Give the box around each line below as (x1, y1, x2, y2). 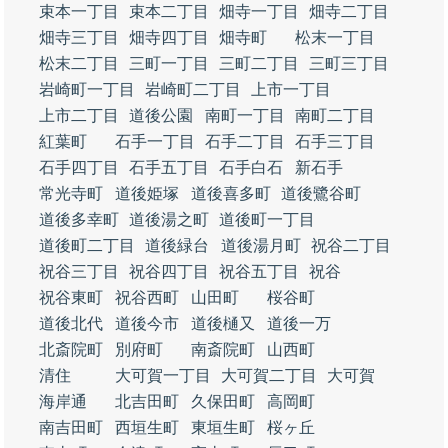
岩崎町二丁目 (145, 81, 241, 98)
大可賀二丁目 (221, 367, 317, 384)
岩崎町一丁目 (39, 81, 135, 98)
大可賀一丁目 (115, 367, 211, 384)
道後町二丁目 (39, 237, 135, 254)
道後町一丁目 (219, 211, 315, 228)
